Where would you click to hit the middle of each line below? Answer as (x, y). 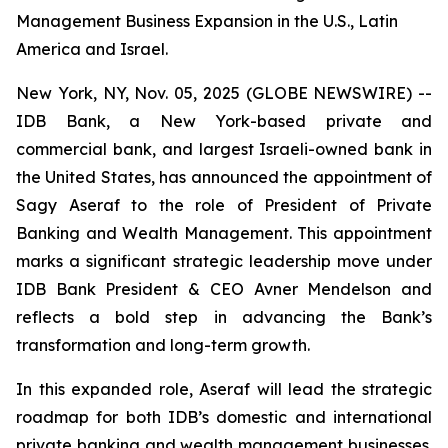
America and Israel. (92, 49)
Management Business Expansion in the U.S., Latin (207, 21)
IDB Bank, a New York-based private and (224, 121)
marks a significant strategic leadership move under (224, 261)
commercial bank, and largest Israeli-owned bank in (224, 149)
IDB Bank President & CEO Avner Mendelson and (224, 289)
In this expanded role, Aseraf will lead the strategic (224, 389)
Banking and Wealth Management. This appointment (224, 233)
